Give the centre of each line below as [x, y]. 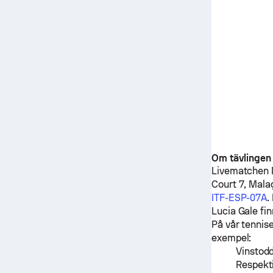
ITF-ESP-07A [239, 198]
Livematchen [241, 171]
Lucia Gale [235, 211]
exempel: [231, 238]
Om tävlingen [241, 158]
